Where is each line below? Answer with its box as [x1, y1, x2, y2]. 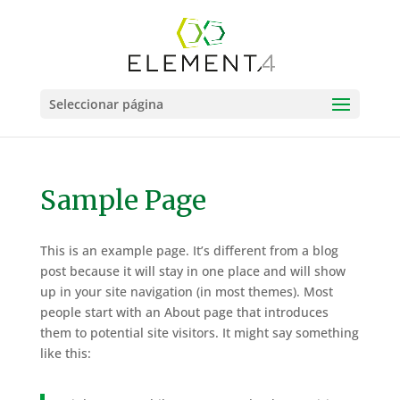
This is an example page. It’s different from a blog [39, 242, 338, 259]
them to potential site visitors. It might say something [39, 324, 359, 341]
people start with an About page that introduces [39, 304, 329, 321]
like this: [39, 345, 91, 362]
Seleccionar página [48, 96, 163, 112]
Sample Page [39, 183, 206, 217]
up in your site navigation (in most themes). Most [39, 283, 333, 300]
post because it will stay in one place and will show [39, 262, 346, 279]
